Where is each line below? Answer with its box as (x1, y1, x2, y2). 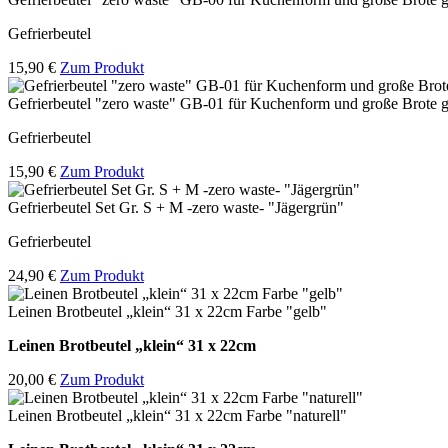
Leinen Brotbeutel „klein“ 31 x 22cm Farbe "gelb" (8, 303, 327, 321)
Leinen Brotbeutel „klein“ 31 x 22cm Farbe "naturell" (8, 407, 347, 425)
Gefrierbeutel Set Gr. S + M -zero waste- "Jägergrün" (8, 199, 344, 217)
